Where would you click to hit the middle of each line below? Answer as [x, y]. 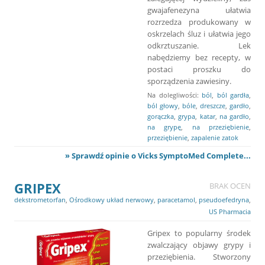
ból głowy [163, 105]
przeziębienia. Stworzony [199, 256]
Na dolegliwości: [174, 95]
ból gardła [233, 95]
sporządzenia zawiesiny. [189, 81]
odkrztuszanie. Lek [199, 45]
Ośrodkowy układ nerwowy [112, 199]
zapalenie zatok [215, 137]
